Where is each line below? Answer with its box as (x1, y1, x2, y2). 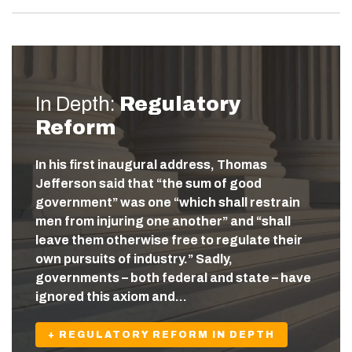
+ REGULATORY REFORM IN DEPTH (48, 329, 275, 341)
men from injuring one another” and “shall (35, 214, 291, 229)
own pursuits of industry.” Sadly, (35, 252, 233, 266)
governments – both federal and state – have (35, 271, 311, 285)
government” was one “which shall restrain (35, 196, 300, 210)
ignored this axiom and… (35, 290, 187, 304)
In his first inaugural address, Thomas (35, 158, 267, 172)
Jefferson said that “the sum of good (35, 177, 262, 191)
